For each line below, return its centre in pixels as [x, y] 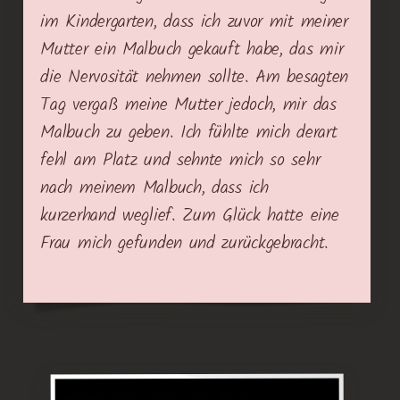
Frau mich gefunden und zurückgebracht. [184, 243]
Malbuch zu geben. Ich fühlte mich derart [189, 133]
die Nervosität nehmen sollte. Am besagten [195, 77]
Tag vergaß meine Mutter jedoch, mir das [188, 105]
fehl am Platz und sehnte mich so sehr [180, 160]
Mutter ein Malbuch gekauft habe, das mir [192, 50]
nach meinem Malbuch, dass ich [154, 188]
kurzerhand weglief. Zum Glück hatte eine [190, 216]
